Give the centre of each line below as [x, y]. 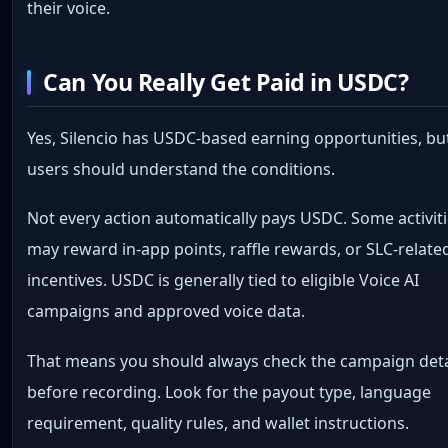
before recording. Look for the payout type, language [229, 391]
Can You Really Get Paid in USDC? [226, 81]
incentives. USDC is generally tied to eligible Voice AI [223, 280]
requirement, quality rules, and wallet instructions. [218, 422]
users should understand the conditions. [181, 168]
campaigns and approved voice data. [166, 311]
